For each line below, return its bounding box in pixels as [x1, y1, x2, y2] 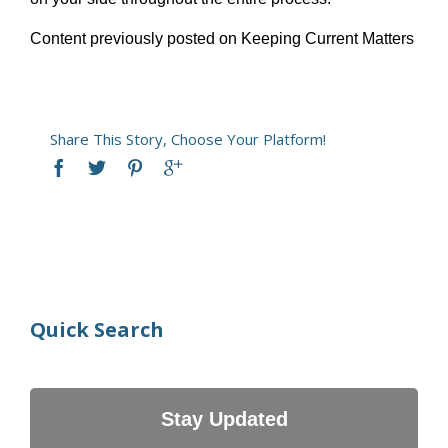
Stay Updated [160, 407, 288, 430]
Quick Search [30, 315, 164, 343]
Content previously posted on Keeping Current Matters [30, 29, 414, 47]
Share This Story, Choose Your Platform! [50, 128, 326, 149]
